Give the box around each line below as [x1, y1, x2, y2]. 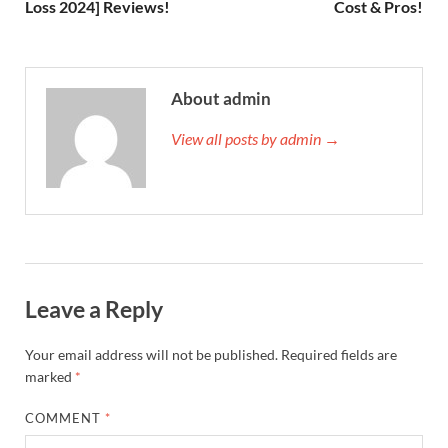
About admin [171, 87, 271, 109]
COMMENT [25, 410, 106, 427]
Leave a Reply [25, 294, 163, 323]
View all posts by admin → [171, 128, 340, 148]
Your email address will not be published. [25, 346, 278, 364]
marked [25, 368, 75, 386]
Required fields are [281, 346, 397, 364]
